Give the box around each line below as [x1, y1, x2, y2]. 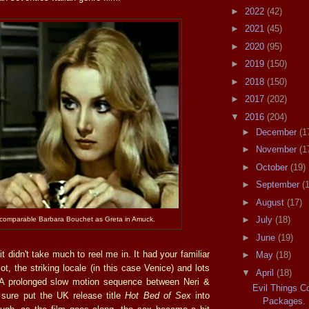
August [255, 197, 287, 208]
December [255, 126, 299, 137]
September [255, 179, 302, 190]
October [255, 161, 290, 172]
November [255, 144, 299, 155]
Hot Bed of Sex [125, 290, 191, 301]
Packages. [263, 296, 306, 307]
